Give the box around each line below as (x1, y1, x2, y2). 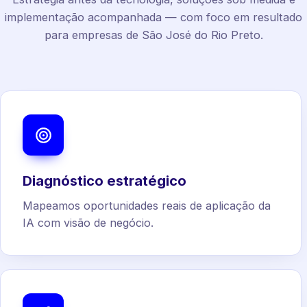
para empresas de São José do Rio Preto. (44, 28, 263, 42)
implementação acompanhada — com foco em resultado (5, 10, 302, 25)
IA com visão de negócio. (23, 216, 153, 230)
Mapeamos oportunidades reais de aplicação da (23, 199, 271, 213)
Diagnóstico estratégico (23, 172, 186, 190)
